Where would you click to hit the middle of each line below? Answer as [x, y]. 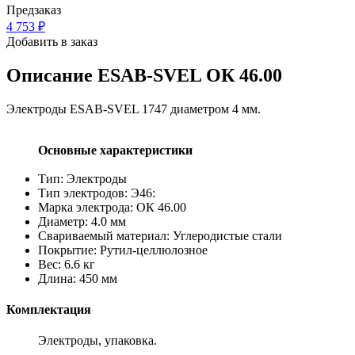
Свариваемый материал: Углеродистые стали [160, 235]
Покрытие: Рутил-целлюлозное [123, 250]
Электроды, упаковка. [97, 341]
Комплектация [49, 309]
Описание [52, 75]
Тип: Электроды [82, 178]
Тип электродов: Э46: [97, 193]
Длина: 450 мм [78, 278]
